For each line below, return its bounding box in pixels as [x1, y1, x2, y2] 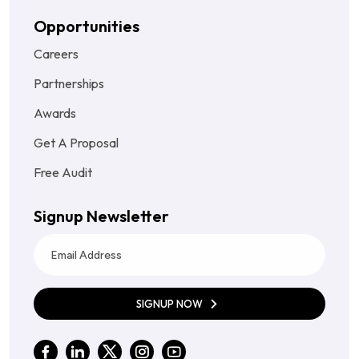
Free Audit [34, 164, 92, 181]
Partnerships [34, 75, 104, 92]
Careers [34, 46, 79, 63]
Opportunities [34, 16, 139, 37]
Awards [34, 105, 76, 122]
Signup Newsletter [34, 206, 169, 227]
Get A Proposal [34, 135, 119, 151]
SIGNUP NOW [136, 297, 205, 311]
